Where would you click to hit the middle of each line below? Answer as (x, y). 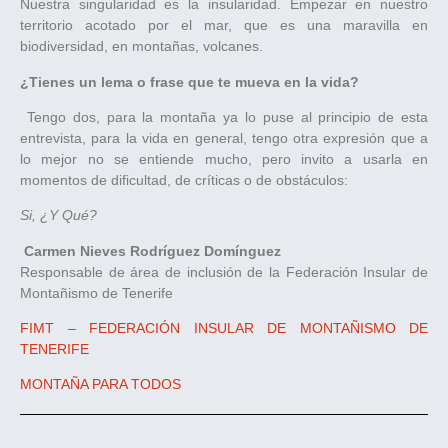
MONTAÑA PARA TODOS (100, 384)
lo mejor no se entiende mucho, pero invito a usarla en (224, 158)
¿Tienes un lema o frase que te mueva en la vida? (189, 81)
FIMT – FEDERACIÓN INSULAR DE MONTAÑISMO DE (224, 328)
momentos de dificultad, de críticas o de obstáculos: (184, 179)
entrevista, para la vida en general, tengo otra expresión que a (224, 137)
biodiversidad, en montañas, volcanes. (143, 46)
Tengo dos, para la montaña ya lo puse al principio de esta (224, 116)
